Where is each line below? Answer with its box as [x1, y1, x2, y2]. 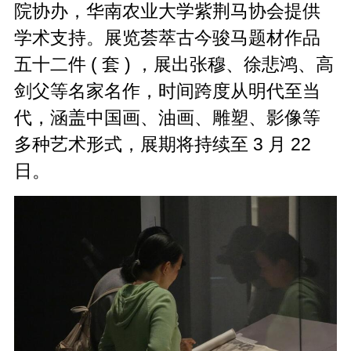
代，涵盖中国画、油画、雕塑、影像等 [14, 107, 321, 128]
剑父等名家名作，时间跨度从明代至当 [14, 80, 321, 101]
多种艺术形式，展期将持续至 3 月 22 [14, 133, 312, 154]
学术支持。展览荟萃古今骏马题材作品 [14, 27, 321, 48]
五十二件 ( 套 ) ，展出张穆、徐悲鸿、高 [14, 53, 335, 74]
